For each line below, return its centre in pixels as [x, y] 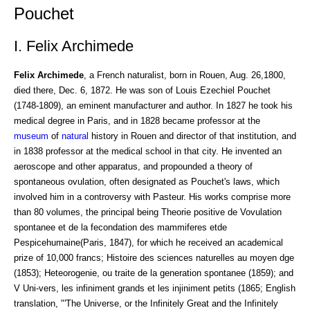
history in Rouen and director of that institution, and [192, 136]
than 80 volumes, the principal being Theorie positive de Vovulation [148, 212]
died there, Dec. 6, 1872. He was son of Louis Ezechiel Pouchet [142, 90]
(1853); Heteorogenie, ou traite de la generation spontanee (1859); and [154, 273]
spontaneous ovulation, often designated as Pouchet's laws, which [147, 181]
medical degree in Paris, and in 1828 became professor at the [137, 120]
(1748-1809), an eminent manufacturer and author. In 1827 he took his [153, 105]
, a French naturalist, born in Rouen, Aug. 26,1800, [185, 75]
